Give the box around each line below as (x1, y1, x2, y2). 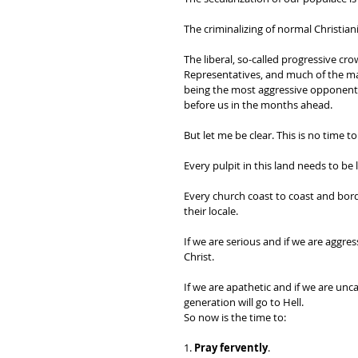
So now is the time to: (184, 310, 286, 324)
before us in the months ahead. (184, 97, 335, 112)
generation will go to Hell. (184, 295, 306, 309)
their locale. (184, 204, 238, 218)
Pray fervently (194, 340, 268, 355)
